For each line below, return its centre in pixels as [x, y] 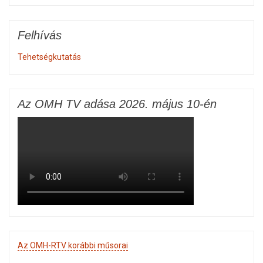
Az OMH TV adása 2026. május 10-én [117, 104]
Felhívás [40, 35]
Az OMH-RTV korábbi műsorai [73, 245]
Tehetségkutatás [49, 57]
